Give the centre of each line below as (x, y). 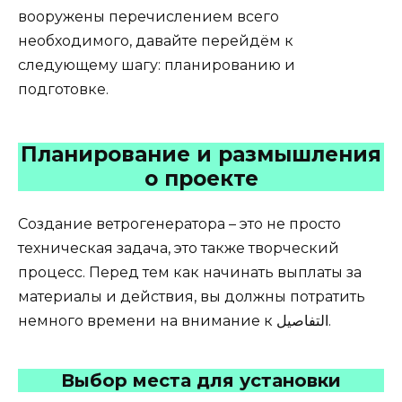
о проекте (201, 178)
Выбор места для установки (201, 380)
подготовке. (63, 89)
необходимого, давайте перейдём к (156, 40)
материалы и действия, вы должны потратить (192, 296)
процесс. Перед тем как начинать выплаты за (190, 272)
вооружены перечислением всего (149, 16)
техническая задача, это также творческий (179, 248)
